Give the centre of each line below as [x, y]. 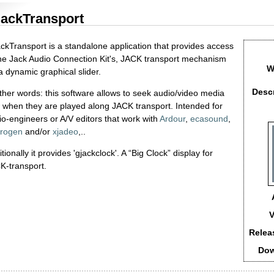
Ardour [172, 118]
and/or [38, 131]
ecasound [209, 118]
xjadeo [65, 131]
